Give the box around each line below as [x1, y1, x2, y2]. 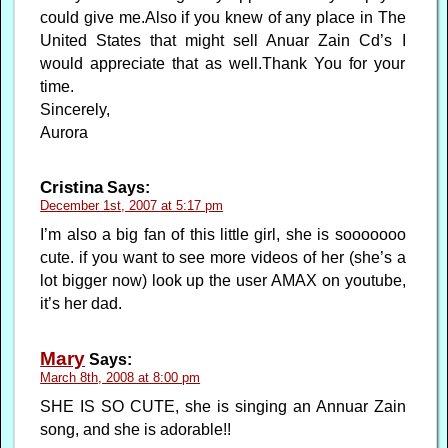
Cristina [40, 176, 104, 197]
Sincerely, [40, 100, 111, 118]
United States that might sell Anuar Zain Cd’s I [40, 31, 406, 49]
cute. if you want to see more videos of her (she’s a [40, 248, 406, 266]
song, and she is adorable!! [40, 420, 232, 438]
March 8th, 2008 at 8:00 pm [40, 369, 201, 385]
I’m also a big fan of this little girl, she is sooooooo [40, 225, 406, 243]
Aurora [40, 123, 89, 141]
